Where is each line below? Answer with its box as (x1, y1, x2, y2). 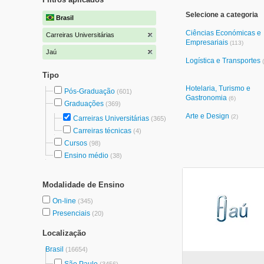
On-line (52, 197, 78, 205)
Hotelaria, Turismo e (186, 84, 250, 93)
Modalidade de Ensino (42, 180, 124, 189)
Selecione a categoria (186, 11, 258, 19)
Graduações (64, 100, 104, 108)
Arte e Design (186, 112, 231, 120)
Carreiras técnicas (73, 127, 131, 135)
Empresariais (186, 38, 230, 47)
